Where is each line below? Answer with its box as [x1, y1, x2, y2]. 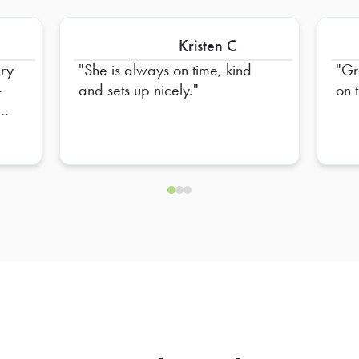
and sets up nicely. [79, 80, 194, 100]
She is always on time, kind [84, 60, 252, 80]
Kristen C [179, 36, 237, 56]
